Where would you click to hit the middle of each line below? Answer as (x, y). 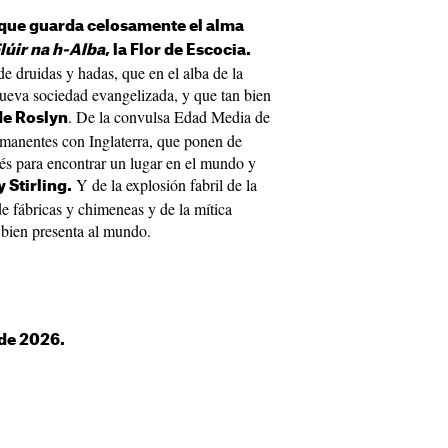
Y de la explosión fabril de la (164, 184)
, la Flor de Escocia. (178, 50)
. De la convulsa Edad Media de (169, 116)
